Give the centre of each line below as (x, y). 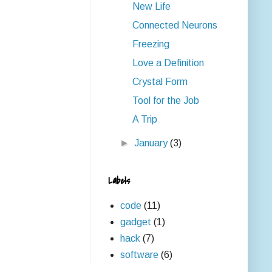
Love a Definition (168, 63)
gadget (136, 222)
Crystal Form (160, 82)
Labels (119, 181)
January (152, 143)
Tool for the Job (165, 100)
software (139, 255)
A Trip (144, 119)
